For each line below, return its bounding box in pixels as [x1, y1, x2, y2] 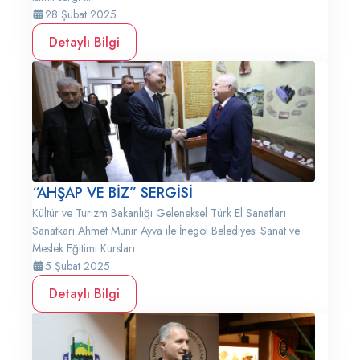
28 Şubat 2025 [45, 6, 117, 22]
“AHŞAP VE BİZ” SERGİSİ [32, 182, 193, 203]
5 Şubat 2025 [45, 258, 110, 274]
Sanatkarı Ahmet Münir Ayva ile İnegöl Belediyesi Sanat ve [32, 223, 300, 239]
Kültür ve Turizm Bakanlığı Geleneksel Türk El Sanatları [32, 205, 286, 221]
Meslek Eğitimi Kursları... [32, 240, 142, 256]
